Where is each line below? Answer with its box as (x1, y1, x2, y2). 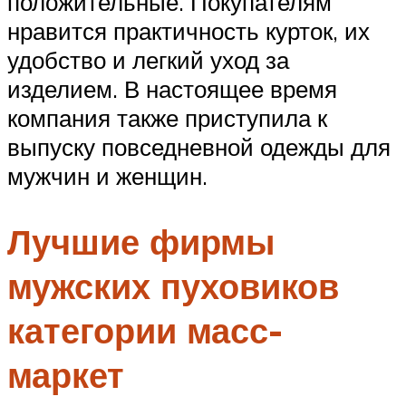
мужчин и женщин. (7, 161, 208, 191)
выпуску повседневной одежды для (7, 132, 391, 162)
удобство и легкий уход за (7, 45, 289, 75)
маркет (7, 353, 124, 398)
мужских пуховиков (7, 264, 339, 309)
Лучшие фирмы (7, 219, 275, 265)
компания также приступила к (7, 103, 327, 133)
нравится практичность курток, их (7, 16, 370, 46)
